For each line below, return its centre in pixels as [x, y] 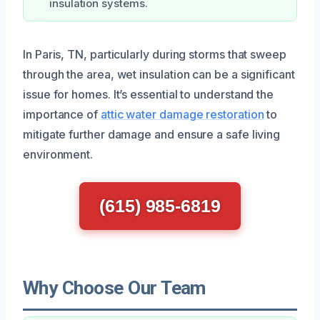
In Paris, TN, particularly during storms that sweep [155, 54]
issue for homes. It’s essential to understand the [149, 94]
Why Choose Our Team [114, 287]
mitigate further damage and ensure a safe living [152, 134]
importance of [62, 114]
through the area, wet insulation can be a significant [159, 74]
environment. [58, 154]
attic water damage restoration [182, 114]
